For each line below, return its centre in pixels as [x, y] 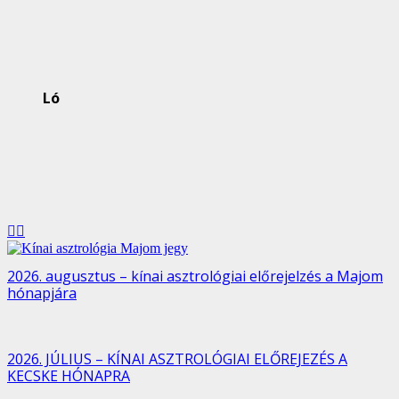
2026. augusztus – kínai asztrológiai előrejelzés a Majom [195, 277]
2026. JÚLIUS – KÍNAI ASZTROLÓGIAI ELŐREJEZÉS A [177, 359]
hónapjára [42, 293]
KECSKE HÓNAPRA [69, 376]
